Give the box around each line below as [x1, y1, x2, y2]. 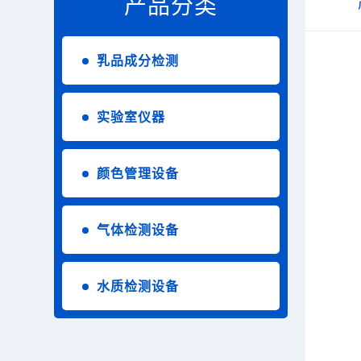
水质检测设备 [97, 277, 180, 294]
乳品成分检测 [97, 52, 180, 68]
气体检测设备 [97, 221, 180, 238]
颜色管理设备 [97, 164, 180, 181]
